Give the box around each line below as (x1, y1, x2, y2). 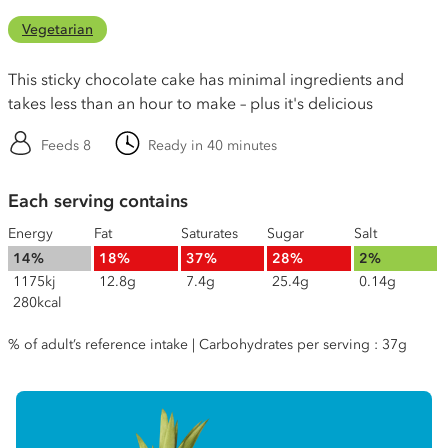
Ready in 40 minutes (148, 137, 277, 154)
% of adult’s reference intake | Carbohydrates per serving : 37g (8, 336, 407, 353)
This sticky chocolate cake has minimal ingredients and (8, 69, 404, 89)
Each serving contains (8, 190, 188, 212)
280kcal (13, 294, 62, 311)
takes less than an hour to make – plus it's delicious (8, 93, 373, 113)
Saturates (180, 225, 238, 242)
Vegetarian (22, 21, 93, 38)
